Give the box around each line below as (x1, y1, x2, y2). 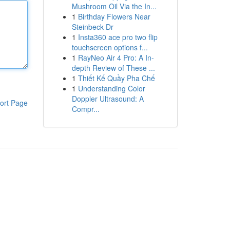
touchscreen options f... (71, 42, 148, 52)
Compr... (71, 104, 100, 114)
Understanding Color (78, 83, 145, 93)
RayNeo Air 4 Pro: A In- (78, 52, 154, 63)
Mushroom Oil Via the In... (71, 1, 157, 11)
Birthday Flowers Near (78, 11, 150, 22)
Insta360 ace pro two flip (78, 32, 158, 42)
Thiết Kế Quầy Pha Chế (78, 73, 155, 83)
